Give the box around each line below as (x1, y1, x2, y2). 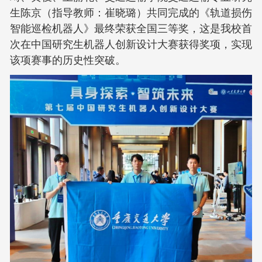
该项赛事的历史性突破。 (10, 51, 126, 67)
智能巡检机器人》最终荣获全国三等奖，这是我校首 (10, 20, 252, 35)
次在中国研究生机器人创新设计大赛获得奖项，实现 (10, 36, 252, 51)
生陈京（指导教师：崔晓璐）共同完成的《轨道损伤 (10, 4, 252, 19)
